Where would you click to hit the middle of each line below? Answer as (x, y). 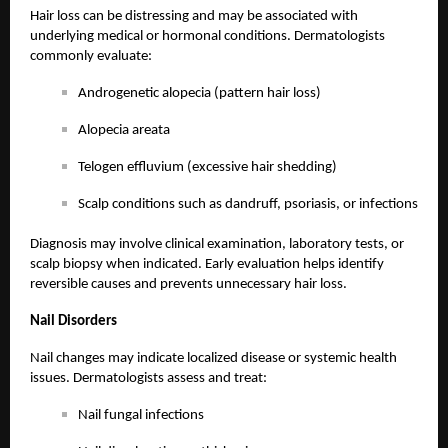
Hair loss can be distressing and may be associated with (194, 17)
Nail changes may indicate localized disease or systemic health (213, 359)
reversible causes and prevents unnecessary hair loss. (188, 285)
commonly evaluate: (91, 57)
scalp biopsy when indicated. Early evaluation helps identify (207, 265)
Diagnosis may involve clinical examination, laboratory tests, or (217, 245)
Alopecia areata (124, 131)
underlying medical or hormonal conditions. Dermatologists (207, 37)
